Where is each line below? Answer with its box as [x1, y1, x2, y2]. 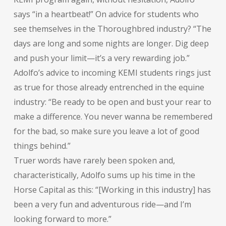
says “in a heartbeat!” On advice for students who [13, 8, 199, 20]
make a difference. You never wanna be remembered [13, 110, 212, 122]
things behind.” [13, 140, 71, 151]
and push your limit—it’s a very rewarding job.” [13, 52, 190, 64]
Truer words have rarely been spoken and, [13, 154, 175, 166]
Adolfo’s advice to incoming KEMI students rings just [13, 67, 211, 78]
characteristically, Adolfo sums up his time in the [13, 169, 195, 181]
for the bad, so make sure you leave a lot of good [13, 125, 199, 137]
